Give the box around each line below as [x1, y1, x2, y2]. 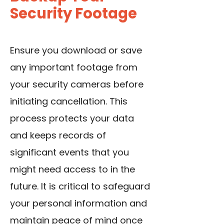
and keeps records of [10, 129, 106, 142]
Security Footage [10, 3, 137, 24]
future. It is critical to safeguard [10, 180, 150, 193]
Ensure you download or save [10, 44, 142, 57]
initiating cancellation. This [10, 95, 127, 108]
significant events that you [10, 146, 129, 159]
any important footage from [10, 61, 137, 74]
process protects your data [10, 112, 134, 125]
